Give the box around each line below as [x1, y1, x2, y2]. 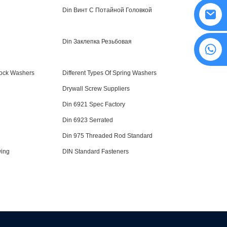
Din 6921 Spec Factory [62, 101, 125, 108]
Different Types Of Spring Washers [62, 69, 157, 77]
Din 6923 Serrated [62, 117, 113, 124]
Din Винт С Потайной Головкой [62, 7, 152, 14]
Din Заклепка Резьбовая [62, 38, 132, 45]
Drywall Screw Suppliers [62, 85, 130, 92]
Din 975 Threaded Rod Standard [62, 132, 153, 139]
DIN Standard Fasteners [62, 148, 129, 155]
